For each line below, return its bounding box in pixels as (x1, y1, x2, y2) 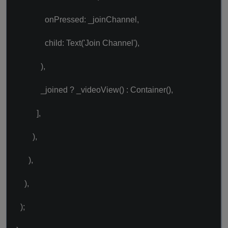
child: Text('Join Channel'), (12, 39, 139, 47)
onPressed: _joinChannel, (12, 15, 139, 24)
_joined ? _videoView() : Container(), (12, 85, 173, 94)
